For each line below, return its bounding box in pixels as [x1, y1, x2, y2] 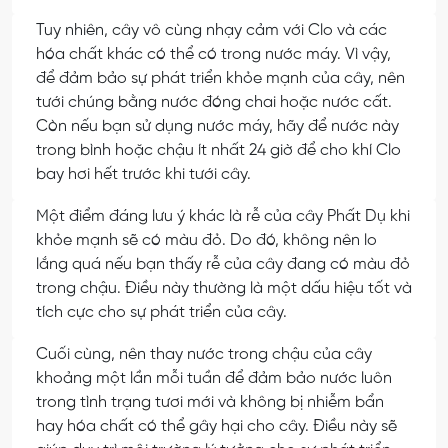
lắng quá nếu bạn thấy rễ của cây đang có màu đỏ [36, 256, 410, 274]
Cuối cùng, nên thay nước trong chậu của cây [36, 346, 372, 364]
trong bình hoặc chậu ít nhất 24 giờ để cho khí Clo [36, 142, 401, 160]
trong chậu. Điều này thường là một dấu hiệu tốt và [36, 280, 412, 298]
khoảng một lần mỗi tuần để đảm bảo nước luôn [36, 370, 392, 388]
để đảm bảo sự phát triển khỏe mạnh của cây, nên [36, 70, 405, 88]
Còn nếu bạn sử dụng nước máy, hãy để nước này [36, 118, 399, 136]
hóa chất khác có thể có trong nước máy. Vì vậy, [36, 46, 391, 64]
